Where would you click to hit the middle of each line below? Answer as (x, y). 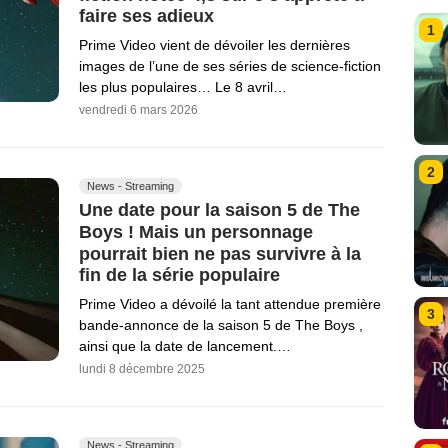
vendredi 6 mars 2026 (138, 110)
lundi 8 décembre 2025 (142, 369)
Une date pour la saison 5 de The (219, 209)
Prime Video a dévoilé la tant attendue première (230, 304)
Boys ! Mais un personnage (196, 231)
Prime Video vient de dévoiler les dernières (214, 45)
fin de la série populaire (179, 275)
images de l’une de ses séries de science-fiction (230, 66)
